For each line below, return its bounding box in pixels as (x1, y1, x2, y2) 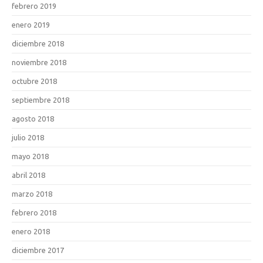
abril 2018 (12, 171, 45, 179)
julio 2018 (12, 133, 44, 141)
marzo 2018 (12, 190, 52, 198)
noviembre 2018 (12, 58, 66, 66)
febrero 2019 (12, 2, 56, 10)
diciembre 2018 (12, 39, 64, 48)
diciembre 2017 (12, 246, 64, 254)
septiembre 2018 (12, 96, 69, 104)
